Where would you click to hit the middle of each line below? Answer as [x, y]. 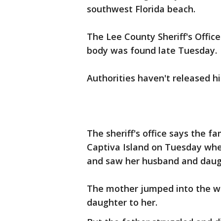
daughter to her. [122, 202]
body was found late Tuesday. [152, 50]
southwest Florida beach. [141, 9]
